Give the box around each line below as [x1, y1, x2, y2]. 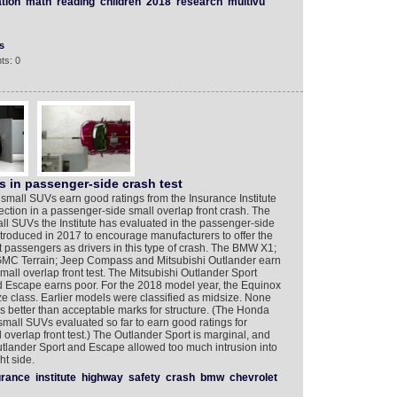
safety [128, 371, 160, 384]
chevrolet [229, 371, 277, 384]
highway [81, 371, 123, 384]
